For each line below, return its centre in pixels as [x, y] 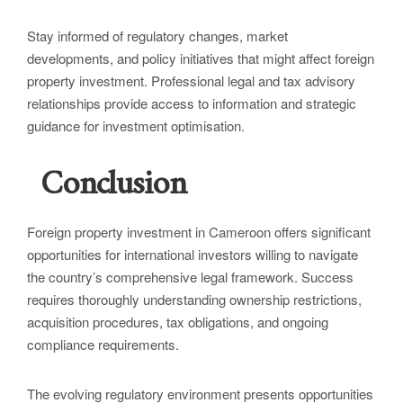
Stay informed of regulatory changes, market [157, 36]
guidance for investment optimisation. [136, 126]
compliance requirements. [103, 345]
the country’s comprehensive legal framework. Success [190, 277]
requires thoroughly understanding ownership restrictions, [194, 300]
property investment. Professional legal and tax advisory [191, 81]
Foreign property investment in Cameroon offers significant [199, 232]
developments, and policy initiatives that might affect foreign [201, 58]
